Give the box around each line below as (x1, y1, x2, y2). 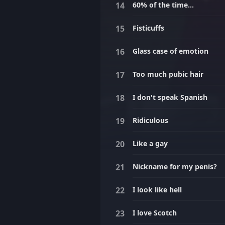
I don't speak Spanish (133, 92, 207, 102)
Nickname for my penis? (133, 162, 217, 171)
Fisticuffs (133, 23, 164, 33)
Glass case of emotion (133, 46, 208, 56)
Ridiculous (133, 116, 168, 125)
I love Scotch (133, 208, 177, 217)
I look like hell (133, 185, 182, 194)
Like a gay (133, 139, 168, 148)
